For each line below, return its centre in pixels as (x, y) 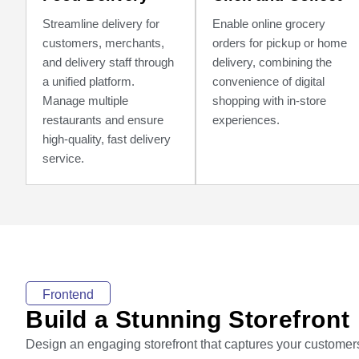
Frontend (68, 294)
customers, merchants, (103, 43)
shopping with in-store (269, 101)
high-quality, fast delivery (107, 139)
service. (63, 158)
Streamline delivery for (101, 24)
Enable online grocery (268, 24)
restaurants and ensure (103, 120)
